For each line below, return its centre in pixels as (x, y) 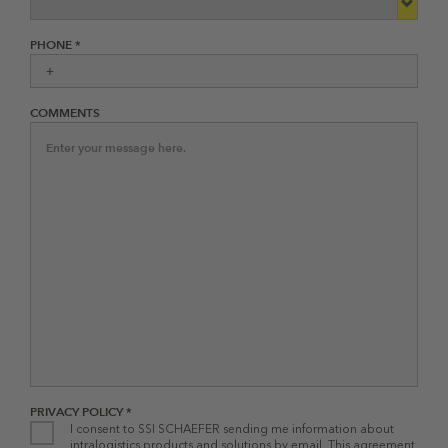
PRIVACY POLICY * (81, 411)
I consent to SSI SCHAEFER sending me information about (232, 428)
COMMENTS (65, 112)
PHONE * (55, 44)
